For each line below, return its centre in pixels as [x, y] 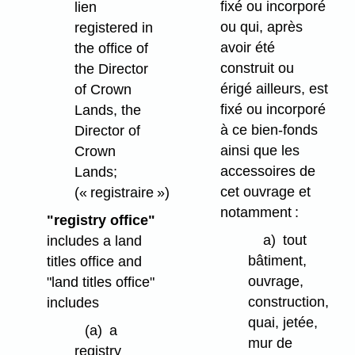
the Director [111, 69]
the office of [111, 49]
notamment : [259, 213]
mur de [270, 344]
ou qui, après [261, 27]
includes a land [94, 241]
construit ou [257, 69]
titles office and [94, 262]
